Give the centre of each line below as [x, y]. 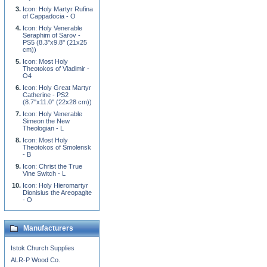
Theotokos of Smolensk [57, 147]
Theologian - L [43, 128]
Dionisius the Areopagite [57, 193]
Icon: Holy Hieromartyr [55, 185]
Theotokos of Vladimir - [56, 69]
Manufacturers [48, 228]
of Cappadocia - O [49, 16]
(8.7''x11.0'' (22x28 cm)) [57, 102]
